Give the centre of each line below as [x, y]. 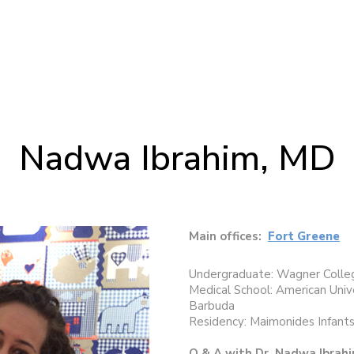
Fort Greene [304, 237]
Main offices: [225, 237]
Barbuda [212, 306]
